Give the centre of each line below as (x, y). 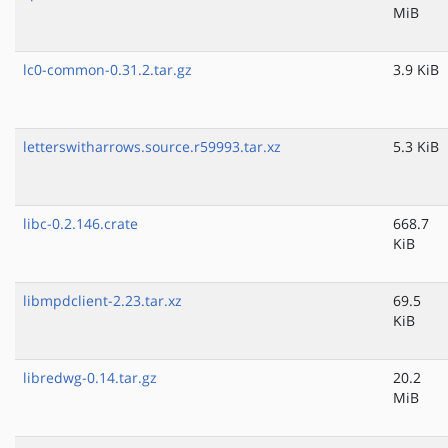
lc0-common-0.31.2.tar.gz (107, 70)
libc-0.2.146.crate (80, 224)
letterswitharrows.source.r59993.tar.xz (152, 147)
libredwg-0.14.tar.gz (90, 378)
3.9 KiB (416, 70)
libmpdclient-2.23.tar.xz (102, 301)
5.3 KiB (416, 147)
